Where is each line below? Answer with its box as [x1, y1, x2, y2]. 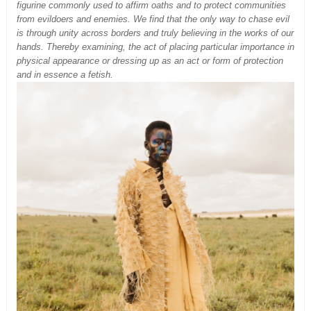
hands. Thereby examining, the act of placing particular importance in [17, 41, 294, 52]
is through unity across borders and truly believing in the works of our [17, 27, 294, 38]
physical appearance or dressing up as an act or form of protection [17, 55, 283, 66]
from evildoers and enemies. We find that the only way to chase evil [17, 13, 289, 24]
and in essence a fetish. [17, 69, 113, 80]
